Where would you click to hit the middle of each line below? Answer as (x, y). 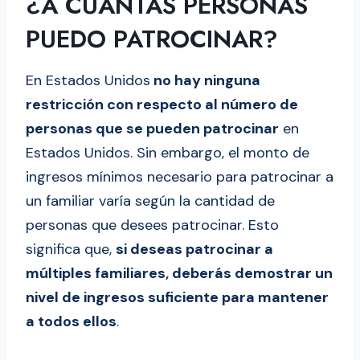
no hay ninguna (205, 81)
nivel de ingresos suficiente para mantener (177, 298)
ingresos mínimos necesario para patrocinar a (180, 177)
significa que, (71, 250)
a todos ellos (71, 322)
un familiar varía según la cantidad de (150, 201)
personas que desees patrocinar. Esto (152, 225)
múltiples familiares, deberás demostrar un (179, 274)
